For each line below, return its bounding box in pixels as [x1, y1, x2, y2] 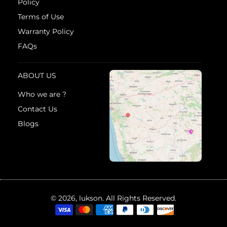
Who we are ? [18, 89, 66, 99]
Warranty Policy [18, 26, 74, 36]
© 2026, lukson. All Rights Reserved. [51, 194, 176, 203]
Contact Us [18, 104, 57, 113]
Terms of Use [18, 12, 64, 21]
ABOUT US [18, 70, 56, 80]
